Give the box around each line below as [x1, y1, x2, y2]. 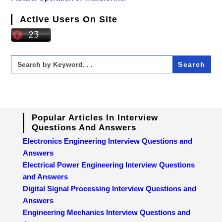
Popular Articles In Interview [32, 112, 159, 122]
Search [10, 54, 35, 63]
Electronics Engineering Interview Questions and [23, 136, 193, 145]
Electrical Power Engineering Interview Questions [23, 160, 195, 169]
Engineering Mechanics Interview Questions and [23, 208, 191, 217]
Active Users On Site [20, 14, 118, 24]
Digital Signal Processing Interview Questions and [23, 184, 197, 193]
